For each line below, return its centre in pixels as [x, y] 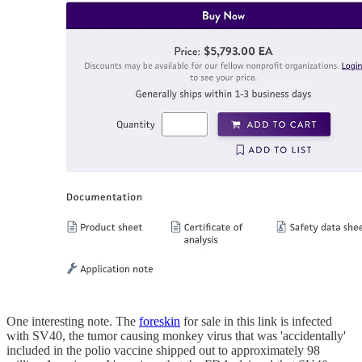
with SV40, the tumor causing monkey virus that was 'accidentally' [176, 336]
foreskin [160, 322]
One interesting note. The [73, 322]
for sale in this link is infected [256, 322]
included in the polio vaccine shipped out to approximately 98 [163, 351]
